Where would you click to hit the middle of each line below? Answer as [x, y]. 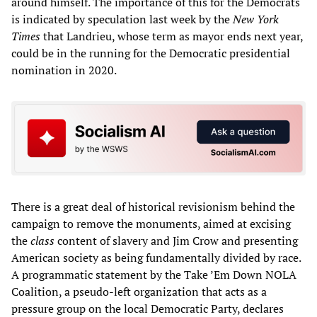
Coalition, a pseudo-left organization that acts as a [139, 292]
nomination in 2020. [64, 70]
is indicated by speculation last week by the [122, 19]
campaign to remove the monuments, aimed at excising [151, 224]
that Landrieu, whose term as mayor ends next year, [172, 36]
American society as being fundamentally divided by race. [156, 258]
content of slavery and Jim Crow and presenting [176, 241]
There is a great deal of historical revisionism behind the [153, 207]
